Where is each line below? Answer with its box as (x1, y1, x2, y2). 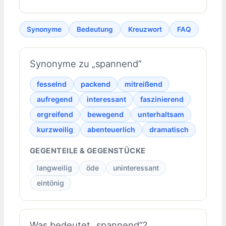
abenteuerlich (87, 125, 135, 134)
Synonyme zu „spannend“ (30, 58, 142, 70)
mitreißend (125, 80, 162, 89)
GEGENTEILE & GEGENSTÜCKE (30, 146, 146, 156)
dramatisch (149, 125, 189, 134)
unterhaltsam (138, 110, 184, 119)
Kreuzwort (128, 25, 162, 33)
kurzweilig (37, 125, 73, 134)
